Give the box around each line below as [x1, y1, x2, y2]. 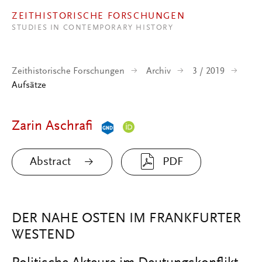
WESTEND [12, 228, 75, 242]
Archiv [146, 67, 171, 76]
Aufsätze [12, 81, 46, 90]
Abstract [30, 156, 71, 168]
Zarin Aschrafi [12, 119, 92, 133]
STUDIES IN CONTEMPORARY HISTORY [12, 25, 174, 32]
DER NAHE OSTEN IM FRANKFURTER [12, 212, 241, 226]
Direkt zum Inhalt [4, 2, 89, 14]
